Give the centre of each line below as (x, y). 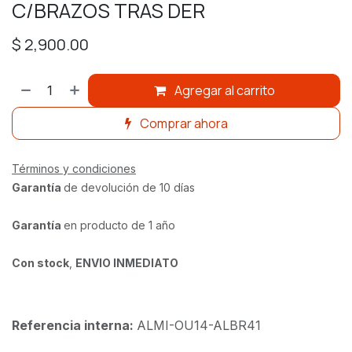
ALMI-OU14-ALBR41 (199, 325)
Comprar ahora (182, 123)
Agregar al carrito (223, 90)
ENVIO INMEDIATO (127, 262)
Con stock (40, 262)
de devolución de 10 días (131, 187)
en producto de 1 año (121, 225)
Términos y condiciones (74, 168)
